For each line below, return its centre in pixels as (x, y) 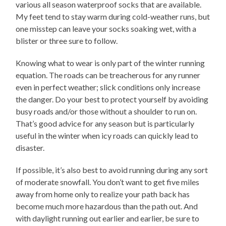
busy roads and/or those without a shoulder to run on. (106, 111)
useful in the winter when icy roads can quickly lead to (107, 135)
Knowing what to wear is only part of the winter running (110, 63)
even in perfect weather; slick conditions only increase (108, 87)
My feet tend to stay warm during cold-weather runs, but (113, 16)
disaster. (30, 147)
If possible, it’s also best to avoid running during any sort (112, 169)
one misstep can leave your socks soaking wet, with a (106, 28)
